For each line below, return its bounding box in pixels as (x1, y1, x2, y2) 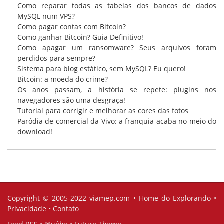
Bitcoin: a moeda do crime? (17, 74, 108, 84)
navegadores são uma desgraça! (17, 95, 125, 105)
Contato (53, 204, 79, 213)
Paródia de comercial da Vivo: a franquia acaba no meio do (17, 116, 216, 126)
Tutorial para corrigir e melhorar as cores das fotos (17, 106, 188, 115)
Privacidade (7, 204, 46, 213)
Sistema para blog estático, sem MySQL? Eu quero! (17, 64, 186, 73)
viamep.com (89, 193, 130, 203)
